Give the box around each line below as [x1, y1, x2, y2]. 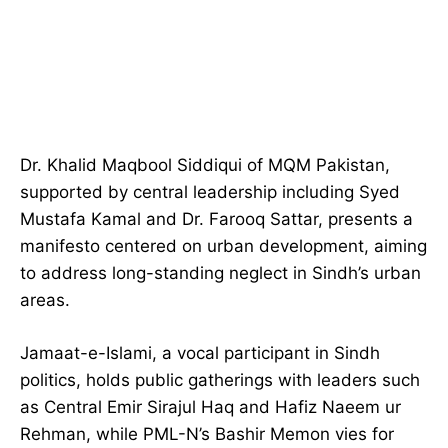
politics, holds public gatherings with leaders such [20, 370, 420, 391]
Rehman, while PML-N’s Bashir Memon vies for [20, 424, 394, 445]
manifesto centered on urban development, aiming [20, 236, 427, 257]
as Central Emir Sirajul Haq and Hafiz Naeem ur [20, 397, 401, 418]
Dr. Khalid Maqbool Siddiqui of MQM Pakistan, [20, 155, 390, 176]
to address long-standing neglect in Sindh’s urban [20, 263, 421, 284]
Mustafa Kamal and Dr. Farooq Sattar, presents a [20, 209, 413, 230]
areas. [20, 290, 70, 311]
